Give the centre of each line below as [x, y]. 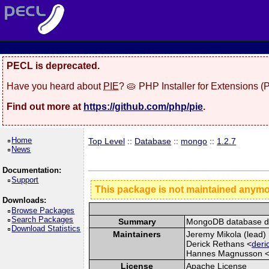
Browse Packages [43, 210]
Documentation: [32, 170]
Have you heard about [55, 86]
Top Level [107, 141]
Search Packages [43, 219]
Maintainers [137, 234]
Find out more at [45, 106]
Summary [137, 221]
